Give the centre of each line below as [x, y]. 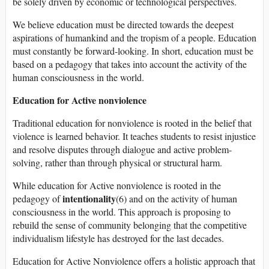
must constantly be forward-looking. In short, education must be [133, 50]
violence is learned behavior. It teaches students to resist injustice [134, 136]
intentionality [89, 198]
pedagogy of [38, 198]
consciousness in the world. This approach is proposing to [122, 211]
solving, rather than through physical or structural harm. [117, 162]
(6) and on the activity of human [177, 198]
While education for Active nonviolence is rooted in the [117, 185]
